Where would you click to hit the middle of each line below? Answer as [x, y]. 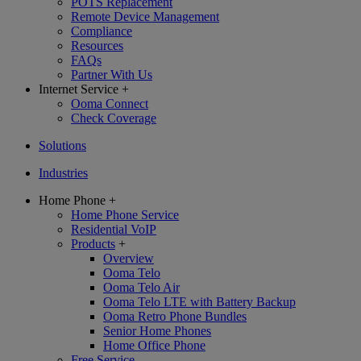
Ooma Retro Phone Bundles [175, 316]
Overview [129, 258]
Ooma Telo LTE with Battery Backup [199, 302]
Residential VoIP [114, 229]
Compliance [102, 31]
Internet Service [79, 89]
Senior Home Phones [157, 331]
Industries [63, 173]
